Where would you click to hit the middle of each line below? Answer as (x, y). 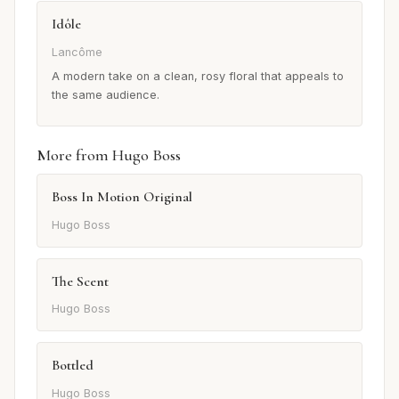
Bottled (73, 366)
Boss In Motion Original (122, 197)
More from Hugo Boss (109, 155)
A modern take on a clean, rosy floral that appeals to (198, 77)
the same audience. (106, 95)
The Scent (80, 281)
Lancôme (77, 52)
